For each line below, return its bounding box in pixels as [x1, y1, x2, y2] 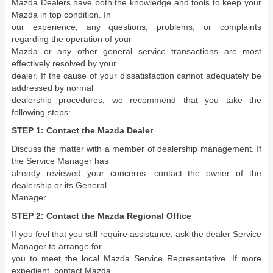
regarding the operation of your [12, 34, 132, 44]
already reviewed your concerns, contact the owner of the [12, 168, 261, 178]
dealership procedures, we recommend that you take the [12, 95, 261, 105]
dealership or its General [12, 180, 107, 190]
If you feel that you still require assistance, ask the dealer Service [12, 229, 261, 239]
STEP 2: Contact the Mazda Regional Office [12, 211, 191, 221]
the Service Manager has [12, 156, 108, 166]
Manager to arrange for [12, 241, 102, 251]
